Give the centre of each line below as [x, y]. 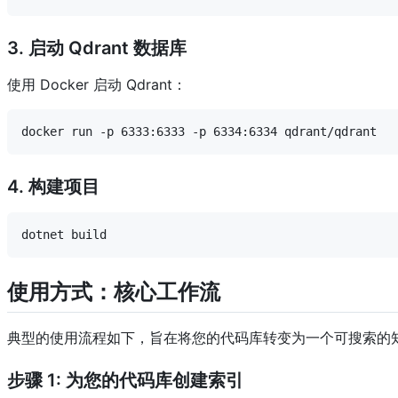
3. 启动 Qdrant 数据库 [97, 48]
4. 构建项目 [53, 186]
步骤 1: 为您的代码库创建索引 [125, 380]
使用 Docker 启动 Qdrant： [97, 84]
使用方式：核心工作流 [114, 291]
